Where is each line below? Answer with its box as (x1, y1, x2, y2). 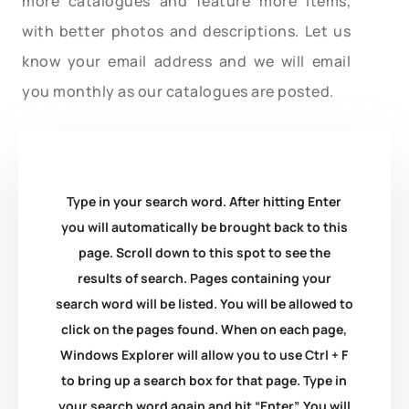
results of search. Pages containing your (77, 268, 331, 287)
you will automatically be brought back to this (60, 217, 348, 236)
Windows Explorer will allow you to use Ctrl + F (60, 345, 349, 363)
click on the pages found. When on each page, (61, 320, 348, 338)
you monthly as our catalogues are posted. (22, 80, 334, 101)
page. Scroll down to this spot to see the (78, 243, 330, 261)
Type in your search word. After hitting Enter (67, 192, 342, 210)
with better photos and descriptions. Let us (22, 20, 351, 41)
